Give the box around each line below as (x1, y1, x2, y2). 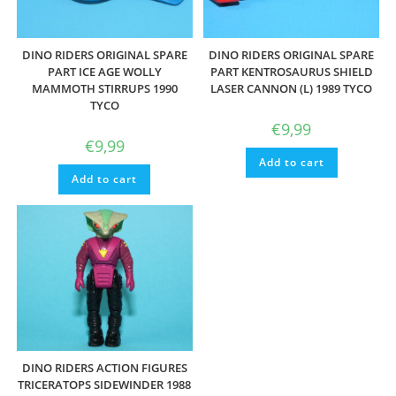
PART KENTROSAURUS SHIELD (209, 63, 373, 80)
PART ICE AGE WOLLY (47, 63, 162, 80)
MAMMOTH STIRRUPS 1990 (31, 80, 178, 96)
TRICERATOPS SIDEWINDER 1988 (18, 376, 192, 392)
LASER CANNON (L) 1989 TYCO (210, 80, 373, 96)
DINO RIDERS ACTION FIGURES (21, 359, 187, 376)
